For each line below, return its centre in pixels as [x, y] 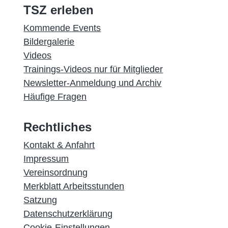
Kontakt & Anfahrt [59, 145]
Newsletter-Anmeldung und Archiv [93, 83]
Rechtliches [58, 127]
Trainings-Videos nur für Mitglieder [93, 69]
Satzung [40, 200]
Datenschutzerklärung [68, 214]
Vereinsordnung [56, 173]
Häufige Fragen [55, 97]
